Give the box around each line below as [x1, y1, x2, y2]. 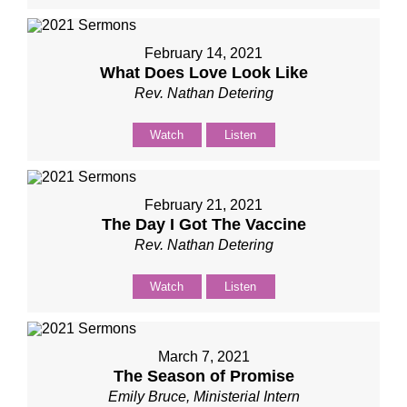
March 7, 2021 [157, 349, 250, 364]
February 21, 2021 [144, 197, 263, 213]
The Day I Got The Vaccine [101, 215, 306, 233]
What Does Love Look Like [99, 64, 308, 82]
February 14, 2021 [144, 45, 263, 61]
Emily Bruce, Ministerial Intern [107, 389, 300, 404]
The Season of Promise [113, 367, 294, 385]
